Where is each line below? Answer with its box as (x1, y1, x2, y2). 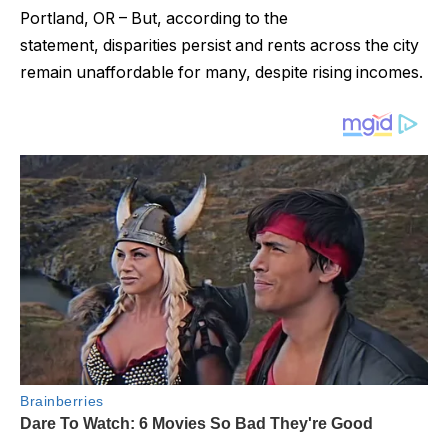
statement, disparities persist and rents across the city (20, 36, 419, 56)
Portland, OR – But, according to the (20, 9, 288, 29)
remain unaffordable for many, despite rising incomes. (20, 63, 423, 83)
